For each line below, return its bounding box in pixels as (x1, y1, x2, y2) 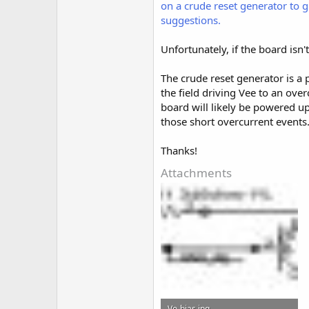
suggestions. (161, 12, 221, 27)
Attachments (161, 164, 232, 181)
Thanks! (161, 143, 197, 157)
